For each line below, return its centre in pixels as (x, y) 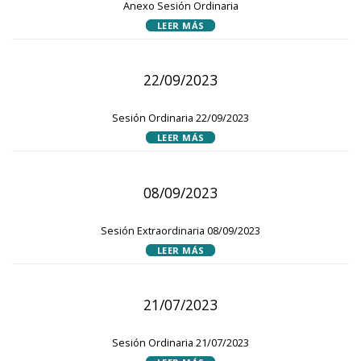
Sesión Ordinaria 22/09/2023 (180, 118)
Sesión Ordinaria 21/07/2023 (180, 342)
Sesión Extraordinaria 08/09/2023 (180, 230)
